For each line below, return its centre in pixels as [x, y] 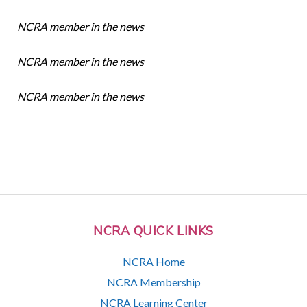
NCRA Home [153, 261]
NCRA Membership [153, 282]
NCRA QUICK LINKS [153, 231]
